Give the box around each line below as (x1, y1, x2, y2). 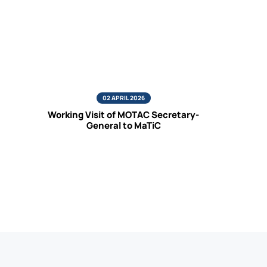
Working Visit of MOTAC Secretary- (48, 108, 200, 122)
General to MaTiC (86, 119, 161, 132)
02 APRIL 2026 (102, 94, 145, 103)
